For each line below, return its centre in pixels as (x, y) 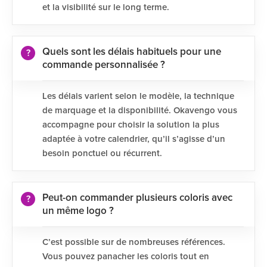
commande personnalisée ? (104, 65)
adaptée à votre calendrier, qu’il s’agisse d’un (134, 139)
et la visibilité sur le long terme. (106, 7)
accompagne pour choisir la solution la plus (131, 125)
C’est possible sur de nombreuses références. (134, 242)
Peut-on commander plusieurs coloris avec (137, 198)
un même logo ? (78, 211)
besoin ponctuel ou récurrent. (102, 153)
